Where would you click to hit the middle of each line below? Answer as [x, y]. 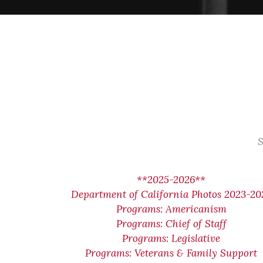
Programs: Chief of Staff [171, 224]
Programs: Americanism [171, 209]
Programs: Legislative [171, 238]
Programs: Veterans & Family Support [171, 253]
